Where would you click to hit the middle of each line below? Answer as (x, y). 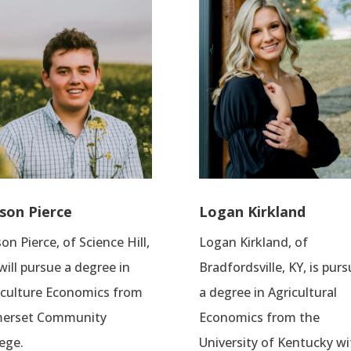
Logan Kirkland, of (253, 242)
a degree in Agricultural (268, 293)
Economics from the (259, 318)
